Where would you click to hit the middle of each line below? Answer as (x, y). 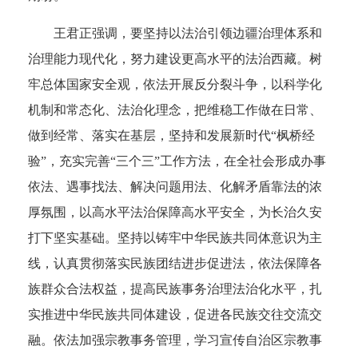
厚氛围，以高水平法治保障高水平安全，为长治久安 (175, 212)
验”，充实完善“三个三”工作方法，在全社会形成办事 (177, 161)
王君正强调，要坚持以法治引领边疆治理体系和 (188, 33)
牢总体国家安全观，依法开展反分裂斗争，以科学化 (175, 84)
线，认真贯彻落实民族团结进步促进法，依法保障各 (175, 263)
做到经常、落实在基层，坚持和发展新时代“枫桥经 (171, 135)
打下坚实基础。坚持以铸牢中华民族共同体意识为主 (175, 237)
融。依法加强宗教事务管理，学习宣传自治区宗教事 (175, 340)
